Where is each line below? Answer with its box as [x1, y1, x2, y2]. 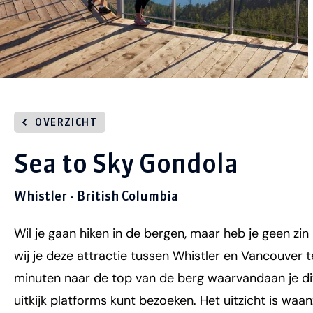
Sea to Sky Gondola [14, 148, 238, 180]
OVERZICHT [35, 116, 97, 129]
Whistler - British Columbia [14, 188, 178, 205]
